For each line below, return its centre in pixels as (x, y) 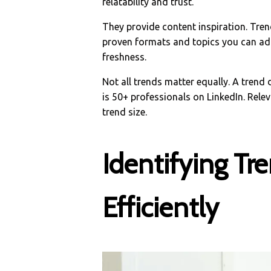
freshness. (125, 57)
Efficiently (161, 207)
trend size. (125, 112)
